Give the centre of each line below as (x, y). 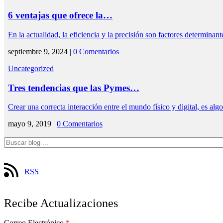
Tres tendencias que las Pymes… (74, 88)
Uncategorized (31, 68)
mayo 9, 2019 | (32, 124)
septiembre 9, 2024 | (41, 51)
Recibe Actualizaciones (61, 203)
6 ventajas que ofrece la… (60, 15)
